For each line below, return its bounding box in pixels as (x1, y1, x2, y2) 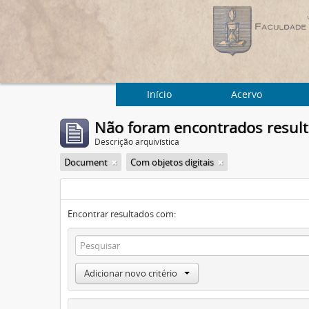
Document (64, 156, 108, 168)
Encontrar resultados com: (68, 208, 176, 220)
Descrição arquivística (94, 136, 179, 148)
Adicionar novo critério (84, 267, 177, 279)
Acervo (230, 88, 262, 101)
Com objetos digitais (130, 156, 214, 168)
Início (147, 88, 172, 101)
